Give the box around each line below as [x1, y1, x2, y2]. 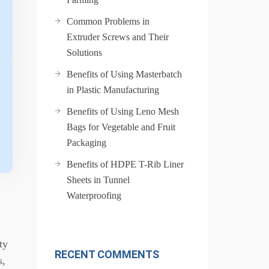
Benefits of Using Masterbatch [67, 69, 182, 79]
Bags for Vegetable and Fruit [67, 122, 175, 132]
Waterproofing [67, 190, 121, 201]
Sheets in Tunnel [67, 175, 130, 185]
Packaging [67, 138, 106, 148]
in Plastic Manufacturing [67, 85, 159, 95]
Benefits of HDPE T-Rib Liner [67, 159, 184, 169]
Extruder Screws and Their [67, 32, 169, 42]
